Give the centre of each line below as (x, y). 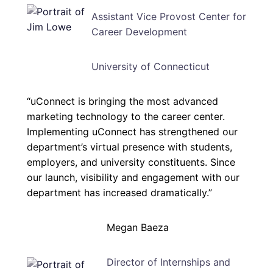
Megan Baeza (137, 227)
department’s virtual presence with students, (129, 147)
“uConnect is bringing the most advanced (122, 101)
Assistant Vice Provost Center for (168, 16)
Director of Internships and (168, 262)
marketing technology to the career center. (126, 116)
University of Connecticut (150, 66)
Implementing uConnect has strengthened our (132, 131)
